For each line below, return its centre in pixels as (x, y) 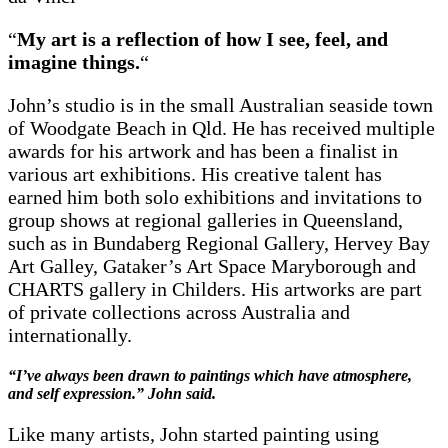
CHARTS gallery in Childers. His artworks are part (215, 288)
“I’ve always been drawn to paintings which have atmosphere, (210, 375)
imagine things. (74, 61)
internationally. (70, 334)
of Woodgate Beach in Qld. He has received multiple (221, 127)
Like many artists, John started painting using (193, 433)
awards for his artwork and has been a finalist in (203, 150)
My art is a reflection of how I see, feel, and (202, 38)
